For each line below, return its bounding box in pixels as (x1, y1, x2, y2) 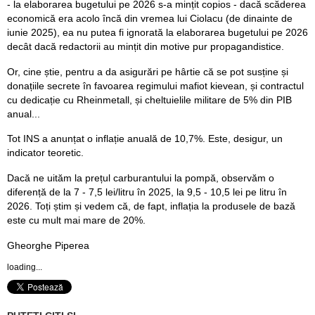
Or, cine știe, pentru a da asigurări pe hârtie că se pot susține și (7, 65, 288, 77)
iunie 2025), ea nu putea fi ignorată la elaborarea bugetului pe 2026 (7, 26, 308, 38)
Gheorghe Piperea (7, 239, 89, 251)
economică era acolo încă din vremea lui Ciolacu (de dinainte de (7, 12, 292, 24)
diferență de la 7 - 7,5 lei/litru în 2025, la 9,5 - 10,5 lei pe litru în (7, 186, 287, 198)
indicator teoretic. (7, 147, 84, 159)
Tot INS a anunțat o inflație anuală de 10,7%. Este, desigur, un (7, 133, 283, 145)
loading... (7, 262, 42, 273)
